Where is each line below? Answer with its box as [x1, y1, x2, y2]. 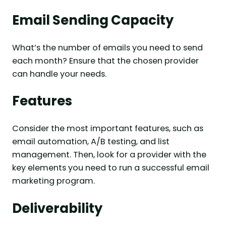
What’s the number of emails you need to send [12, 41, 203, 53]
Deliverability [12, 199, 102, 218]
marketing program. [12, 175, 95, 187]
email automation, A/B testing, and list [12, 136, 169, 148]
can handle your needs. [12, 68, 106, 80]
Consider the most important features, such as [12, 123, 203, 135]
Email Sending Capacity [12, 11, 174, 29]
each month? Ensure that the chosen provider [12, 54, 199, 67]
